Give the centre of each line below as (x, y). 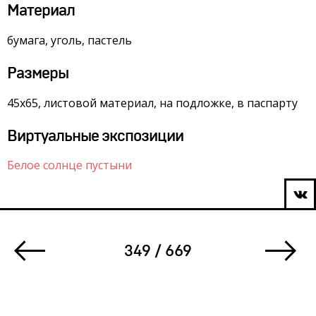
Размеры (38, 73)
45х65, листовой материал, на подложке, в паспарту (152, 103)
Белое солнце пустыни (69, 165)
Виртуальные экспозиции (95, 136)
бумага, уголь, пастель (69, 40)
